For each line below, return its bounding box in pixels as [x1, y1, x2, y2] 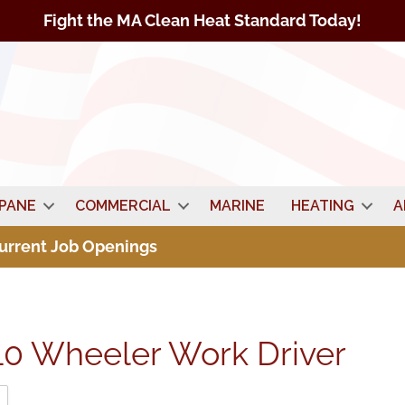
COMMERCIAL [74, 197, 171, 215]
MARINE [209, 197, 265, 215]
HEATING [290, 197, 354, 215]
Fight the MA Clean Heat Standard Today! [43, 11, 362, 30]
